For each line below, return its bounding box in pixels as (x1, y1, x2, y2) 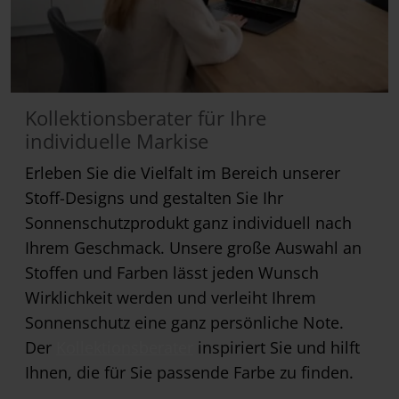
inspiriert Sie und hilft (193, 337, 360, 359)
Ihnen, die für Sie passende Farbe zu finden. (25, 362, 354, 384)
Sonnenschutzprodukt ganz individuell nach (25, 212, 352, 234)
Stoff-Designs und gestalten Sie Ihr (25, 187, 283, 209)
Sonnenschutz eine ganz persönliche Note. (25, 312, 344, 334)
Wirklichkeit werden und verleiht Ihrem (25, 287, 316, 309)
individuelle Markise (25, 128, 208, 155)
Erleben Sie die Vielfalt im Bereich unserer (25, 162, 340, 184)
